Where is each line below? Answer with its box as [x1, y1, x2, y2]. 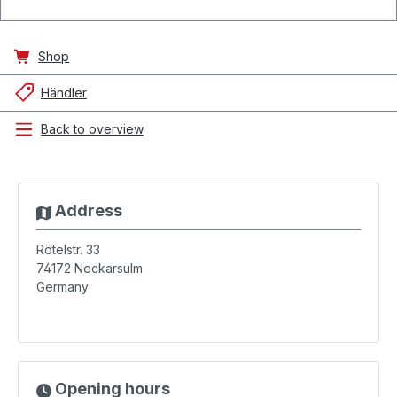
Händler [41, 85, 87, 100]
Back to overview [41, 121, 144, 136]
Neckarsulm [74, 261, 143, 276]
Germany [36, 279, 89, 294]
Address [51, 201, 122, 220]
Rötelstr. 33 [36, 242, 100, 257]
